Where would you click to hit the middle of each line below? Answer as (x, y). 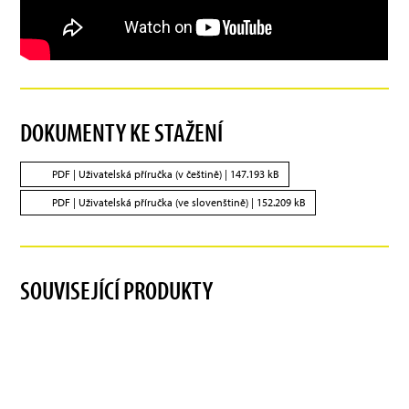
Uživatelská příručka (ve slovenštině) (164, 202)
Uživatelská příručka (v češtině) (151, 173)
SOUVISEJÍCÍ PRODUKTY (117, 289)
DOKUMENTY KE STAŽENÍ (122, 131)
